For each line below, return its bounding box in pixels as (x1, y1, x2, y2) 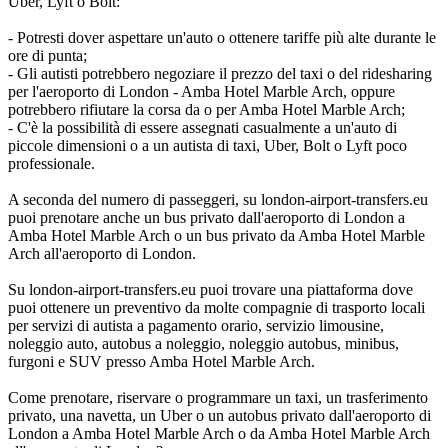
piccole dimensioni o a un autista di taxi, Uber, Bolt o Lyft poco (8, 136, 407, 154)
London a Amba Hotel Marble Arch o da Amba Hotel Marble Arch (8, 424, 430, 442)
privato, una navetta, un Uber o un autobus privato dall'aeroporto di (8, 406, 431, 424)
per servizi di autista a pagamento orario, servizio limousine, (8, 316, 384, 334)
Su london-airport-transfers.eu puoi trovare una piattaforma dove (8, 280, 413, 298)
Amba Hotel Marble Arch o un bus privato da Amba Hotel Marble (8, 226, 425, 244)
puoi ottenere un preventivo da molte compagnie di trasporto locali (8, 298, 425, 316)
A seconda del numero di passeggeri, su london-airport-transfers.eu (8, 190, 428, 208)
